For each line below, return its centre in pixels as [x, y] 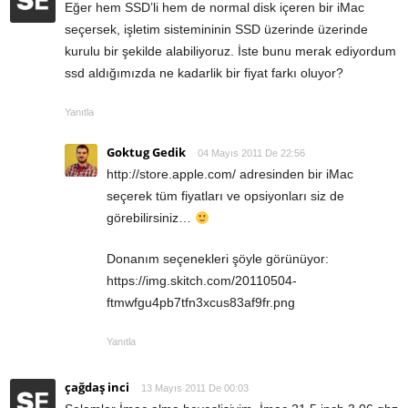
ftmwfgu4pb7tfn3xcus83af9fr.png [201, 303]
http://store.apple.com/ [171, 174]
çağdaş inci [97, 388]
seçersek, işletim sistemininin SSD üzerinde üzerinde [216, 30]
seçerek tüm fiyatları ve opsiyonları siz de [225, 196]
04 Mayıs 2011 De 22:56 [251, 153]
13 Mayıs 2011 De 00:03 [195, 388]
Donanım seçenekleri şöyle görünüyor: [218, 259]
